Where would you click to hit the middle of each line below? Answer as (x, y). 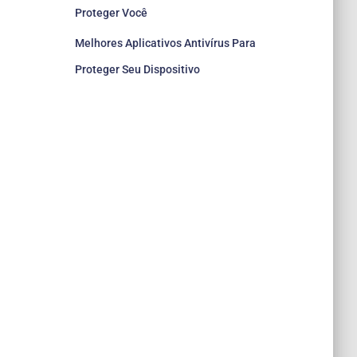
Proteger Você (111, 13)
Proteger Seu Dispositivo (137, 69)
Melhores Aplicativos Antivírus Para (165, 43)
